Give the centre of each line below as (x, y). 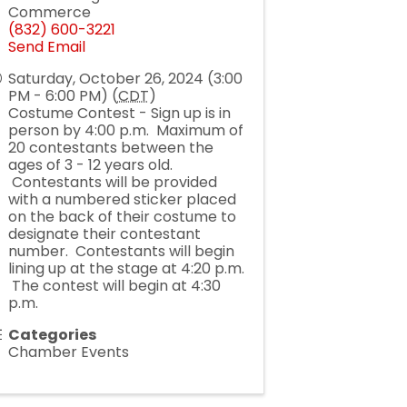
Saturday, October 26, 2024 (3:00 (125, 79)
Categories (52, 335)
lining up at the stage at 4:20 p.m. (126, 268)
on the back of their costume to (122, 217)
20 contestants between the (110, 148)
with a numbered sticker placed (122, 199)
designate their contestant (104, 234)
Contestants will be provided (112, 182)
